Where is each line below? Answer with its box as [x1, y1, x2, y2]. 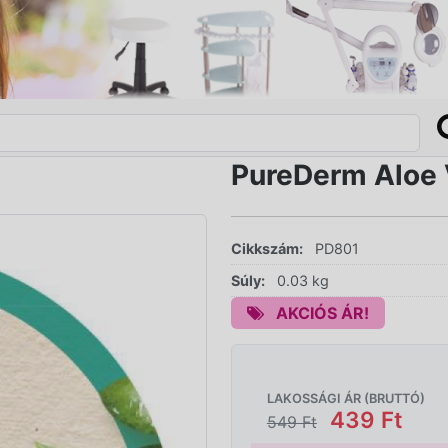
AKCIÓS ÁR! [271, 303, 369, 323]
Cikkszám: [230, 240, 303, 257]
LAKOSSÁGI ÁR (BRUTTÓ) [266, 391, 425, 406]
